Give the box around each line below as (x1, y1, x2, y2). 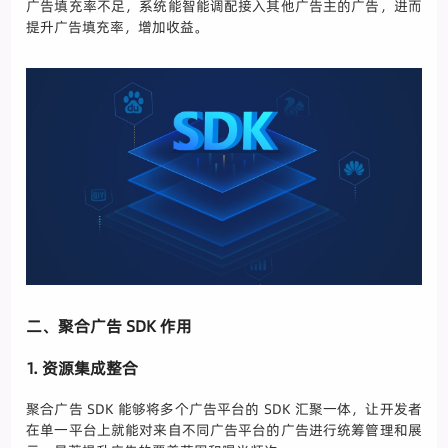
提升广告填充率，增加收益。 (26, 17, 209, 37)
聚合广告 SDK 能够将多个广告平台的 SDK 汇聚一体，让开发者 (26, 399, 422, 420)
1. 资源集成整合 (26, 357, 139, 380)
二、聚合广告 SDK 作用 (26, 315, 193, 338)
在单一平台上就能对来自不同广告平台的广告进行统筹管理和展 (26, 420, 422, 441)
